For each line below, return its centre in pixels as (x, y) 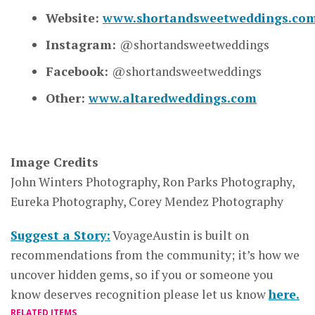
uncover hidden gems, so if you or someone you (142, 274)
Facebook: (79, 71)
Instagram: (83, 44)
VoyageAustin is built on (180, 235)
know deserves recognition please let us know (140, 294)
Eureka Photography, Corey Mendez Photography (147, 201)
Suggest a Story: (60, 235)
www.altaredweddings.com (173, 98)
